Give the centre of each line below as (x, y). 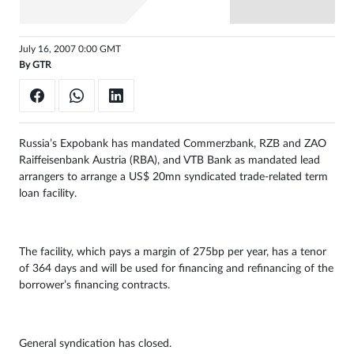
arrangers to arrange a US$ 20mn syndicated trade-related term (173, 177)
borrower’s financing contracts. (94, 285)
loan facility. (48, 193)
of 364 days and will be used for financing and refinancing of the (176, 268)
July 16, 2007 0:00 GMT (70, 49)
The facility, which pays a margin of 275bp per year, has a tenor (173, 252)
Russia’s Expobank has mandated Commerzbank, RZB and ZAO (173, 143)
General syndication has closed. (95, 343)
